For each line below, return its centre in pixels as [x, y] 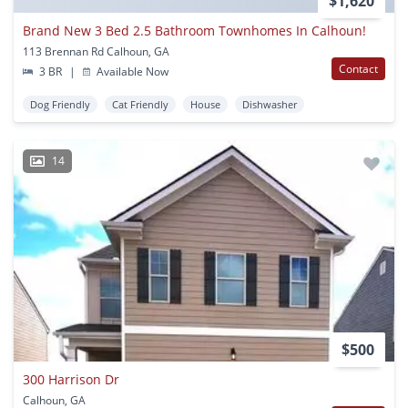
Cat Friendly [140, 105]
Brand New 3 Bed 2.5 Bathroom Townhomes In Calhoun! [194, 31]
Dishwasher [270, 105]
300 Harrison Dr [71, 380]
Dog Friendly [60, 105]
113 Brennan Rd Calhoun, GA [96, 52]
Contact [358, 69]
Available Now [132, 72]
